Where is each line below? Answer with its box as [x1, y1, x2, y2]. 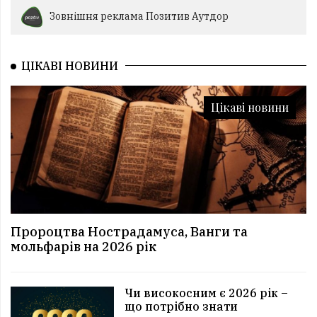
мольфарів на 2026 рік [11, 238, 156, 255]
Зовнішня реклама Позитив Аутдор [50, 9, 229, 23]
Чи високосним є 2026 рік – [125, 285, 289, 300]
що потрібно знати [125, 299, 238, 313]
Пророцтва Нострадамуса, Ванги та [11, 223, 248, 240]
